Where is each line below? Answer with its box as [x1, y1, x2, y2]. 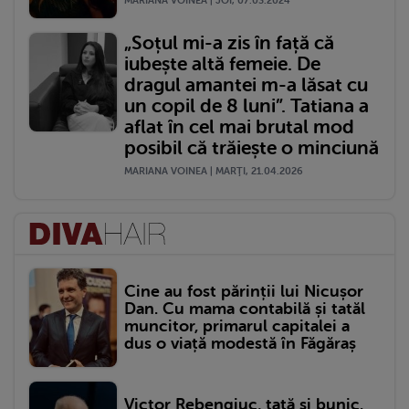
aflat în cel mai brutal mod [124, 116, 354, 139]
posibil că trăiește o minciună [124, 137, 379, 160]
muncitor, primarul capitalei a [124, 317, 350, 336]
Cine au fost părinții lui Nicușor [124, 282, 363, 301]
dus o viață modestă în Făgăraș [124, 334, 356, 353]
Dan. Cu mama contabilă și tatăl [124, 299, 365, 319]
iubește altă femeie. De [124, 53, 320, 76]
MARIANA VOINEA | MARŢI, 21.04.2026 [124, 165, 303, 178]
